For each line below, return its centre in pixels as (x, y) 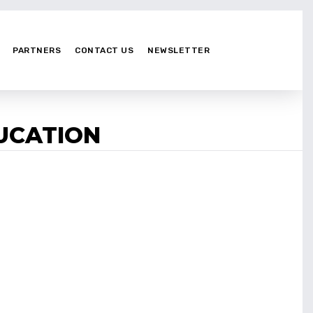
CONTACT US (104, 50)
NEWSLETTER (179, 50)
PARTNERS (37, 50)
